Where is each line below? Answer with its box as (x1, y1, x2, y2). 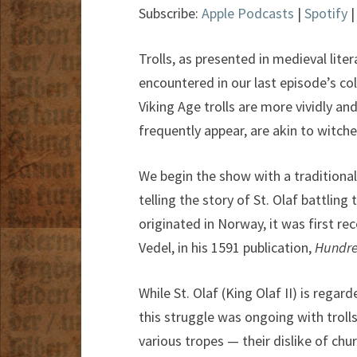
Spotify (304, 4, 347, 23)
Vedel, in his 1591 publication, (139, 238, 315, 257)
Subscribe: (139, 4, 202, 23)
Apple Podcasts (202, 4, 294, 23)
